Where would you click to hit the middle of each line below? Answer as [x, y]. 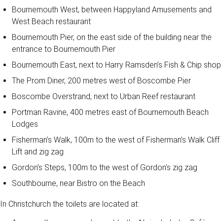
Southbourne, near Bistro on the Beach [78, 183]
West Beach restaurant [51, 21]
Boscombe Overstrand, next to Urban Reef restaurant [104, 96]
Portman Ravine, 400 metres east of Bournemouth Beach [110, 112]
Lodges [25, 124]
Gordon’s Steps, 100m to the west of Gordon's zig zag [105, 167]
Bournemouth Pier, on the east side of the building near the [112, 37]
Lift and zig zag [38, 152]
